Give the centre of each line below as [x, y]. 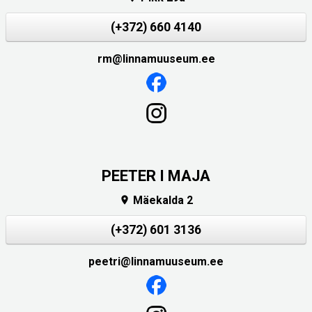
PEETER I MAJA [156, 176]
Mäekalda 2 [162, 200]
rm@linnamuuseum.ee [156, 59]
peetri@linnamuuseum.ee [156, 261]
